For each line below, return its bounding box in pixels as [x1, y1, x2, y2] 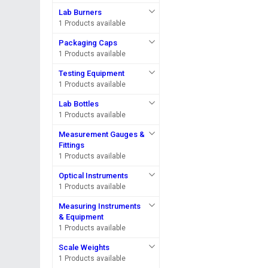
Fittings [59, 141, 85, 150]
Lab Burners [59, 8, 102, 17]
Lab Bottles [59, 99, 99, 108]
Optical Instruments [59, 171, 129, 180]
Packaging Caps [59, 38, 118, 47]
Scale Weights [59, 243, 110, 252]
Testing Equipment [59, 69, 125, 78]
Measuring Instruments [59, 202, 141, 211]
